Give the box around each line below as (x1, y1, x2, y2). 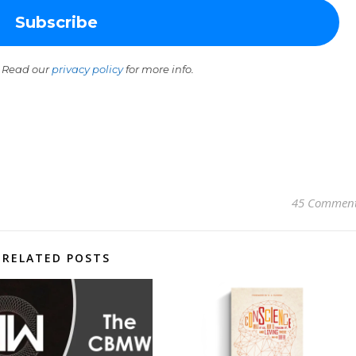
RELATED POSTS (2, 250, 110, 265)
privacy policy (52, 63, 123, 75)
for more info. (123, 63, 194, 75)
